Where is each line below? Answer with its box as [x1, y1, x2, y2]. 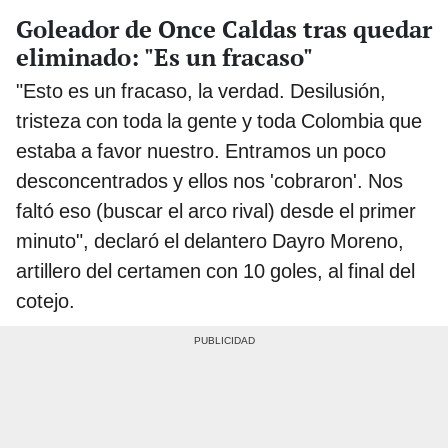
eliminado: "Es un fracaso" [16, 40, 313, 73]
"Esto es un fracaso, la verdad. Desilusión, [16, 78, 386, 103]
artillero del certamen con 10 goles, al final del [16, 258, 415, 283]
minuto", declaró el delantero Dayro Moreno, [16, 228, 404, 253]
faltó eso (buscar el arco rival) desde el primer [16, 198, 416, 223]
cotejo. [16, 288, 75, 313]
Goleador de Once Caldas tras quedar [16, 12, 432, 45]
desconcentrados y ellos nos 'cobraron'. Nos [16, 168, 403, 193]
